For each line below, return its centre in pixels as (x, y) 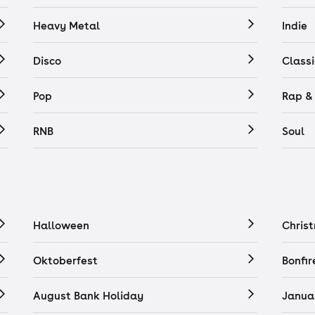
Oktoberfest (65, 260)
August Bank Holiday (88, 295)
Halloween (61, 225)
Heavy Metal (66, 25)
